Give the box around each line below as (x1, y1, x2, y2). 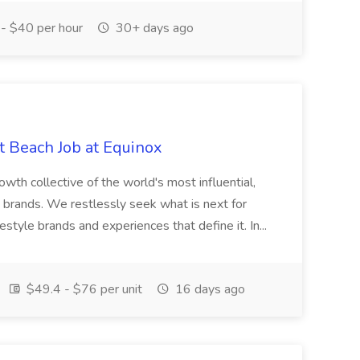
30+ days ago (112, 19, 194, 37)
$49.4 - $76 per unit (23, 280, 142, 298)
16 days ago (172, 280, 245, 298)
